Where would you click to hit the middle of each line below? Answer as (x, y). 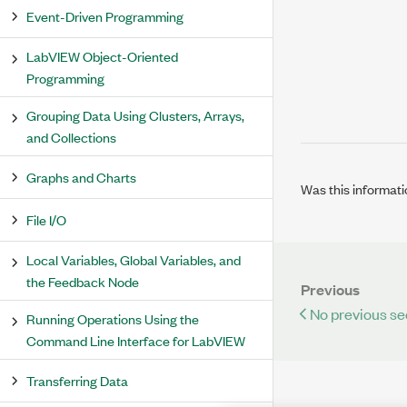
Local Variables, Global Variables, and (134, 259)
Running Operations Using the (113, 318)
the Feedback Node (83, 281)
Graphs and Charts (81, 177)
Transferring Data (77, 380)
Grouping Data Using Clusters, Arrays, (135, 115)
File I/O (46, 219)
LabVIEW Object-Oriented (102, 56)
